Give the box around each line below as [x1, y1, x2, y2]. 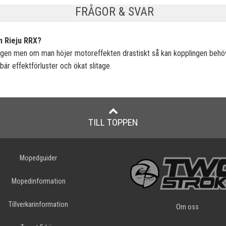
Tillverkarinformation [9, 200, 69, 209]
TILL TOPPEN [88, 116, 138, 128]
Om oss [176, 202, 199, 211]
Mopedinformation [11, 177, 66, 186]
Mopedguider [20, 153, 58, 162]
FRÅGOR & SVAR [75, 4, 154, 19]
